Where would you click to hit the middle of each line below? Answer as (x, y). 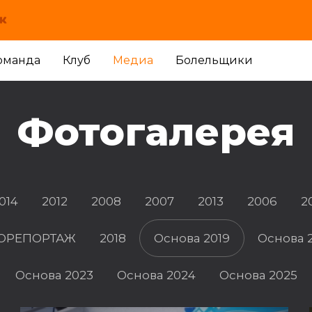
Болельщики (214, 60)
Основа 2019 (192, 238)
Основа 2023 (54, 275)
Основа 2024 (156, 275)
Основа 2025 (258, 275)
